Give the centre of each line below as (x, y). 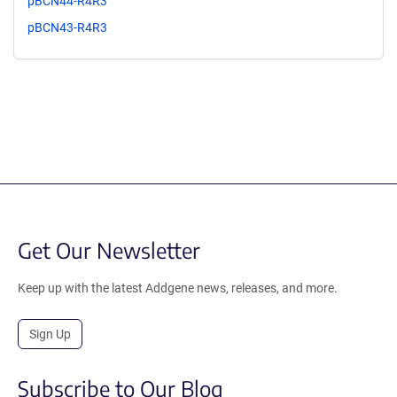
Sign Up (50, 334)
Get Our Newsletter (109, 249)
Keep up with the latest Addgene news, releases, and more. (178, 288)
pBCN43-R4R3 (67, 27)
